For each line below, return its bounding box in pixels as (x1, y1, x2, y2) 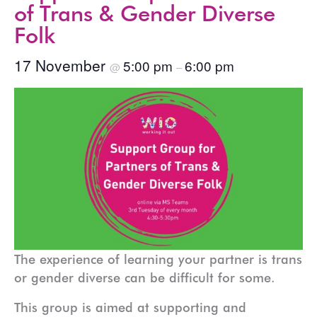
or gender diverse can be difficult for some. (14, 270, 275, 286)
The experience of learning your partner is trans (14, 251, 302, 267)
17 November (14, 54, 110, 76)
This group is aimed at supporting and (14, 299, 246, 316)
